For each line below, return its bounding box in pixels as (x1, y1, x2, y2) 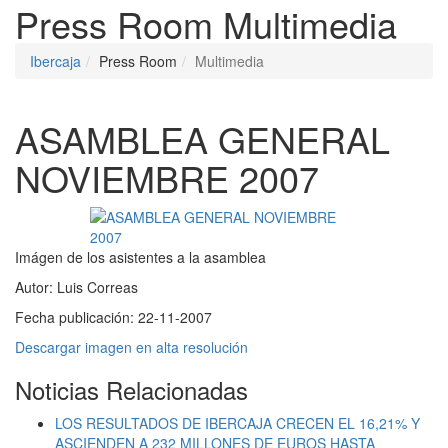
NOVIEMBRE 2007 (15, 152, 319, 204)
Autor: (15, 277, 57, 298)
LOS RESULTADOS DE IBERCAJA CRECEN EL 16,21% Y (55, 413, 420, 434)
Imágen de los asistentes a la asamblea (15, 247, 266, 268)
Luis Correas (57, 277, 138, 298)
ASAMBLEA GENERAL (15, 113, 390, 165)
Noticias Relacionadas (15, 372, 248, 408)
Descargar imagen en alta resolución (15, 337, 248, 358)
